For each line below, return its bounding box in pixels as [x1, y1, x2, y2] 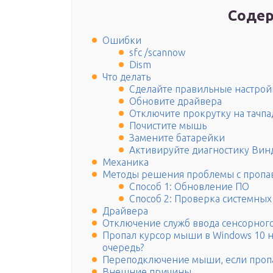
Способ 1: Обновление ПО [129, 181, 249, 193]
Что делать [102, 71, 151, 83]
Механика [102, 157, 149, 168]
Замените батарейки [129, 132, 225, 144]
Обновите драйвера [129, 96, 222, 107]
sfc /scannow [129, 47, 185, 58]
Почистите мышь [129, 120, 207, 132]
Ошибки [102, 35, 141, 46]
